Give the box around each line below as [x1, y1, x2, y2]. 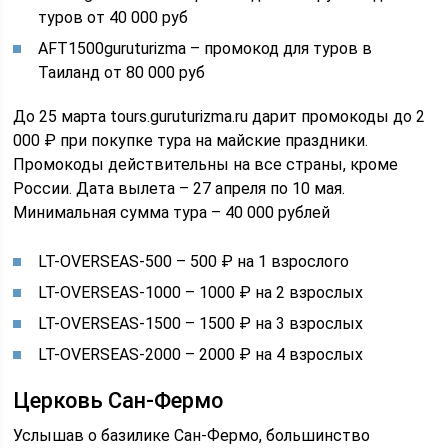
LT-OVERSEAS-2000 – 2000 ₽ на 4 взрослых [38, 345, 364, 364]
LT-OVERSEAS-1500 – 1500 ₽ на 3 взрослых [38, 314, 364, 333]
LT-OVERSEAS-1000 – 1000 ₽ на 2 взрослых [38, 283, 364, 302]
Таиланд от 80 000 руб [38, 63, 206, 82]
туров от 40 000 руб [38, 8, 189, 27]
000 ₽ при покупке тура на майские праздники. [13, 131, 369, 150]
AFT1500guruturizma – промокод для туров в [38, 39, 373, 58]
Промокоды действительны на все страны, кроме [13, 155, 399, 174]
